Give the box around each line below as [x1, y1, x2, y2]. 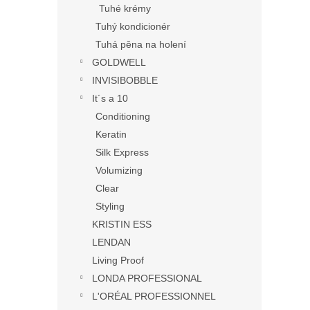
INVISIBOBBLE [92, 74, 158, 86]
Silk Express [95, 146, 149, 158]
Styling [95, 200, 125, 212]
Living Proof [92, 254, 144, 266]
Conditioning [95, 110, 150, 122]
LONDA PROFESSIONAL [92, 272, 202, 284]
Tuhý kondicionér [95, 20, 170, 32]
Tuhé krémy [99, 2, 151, 14]
